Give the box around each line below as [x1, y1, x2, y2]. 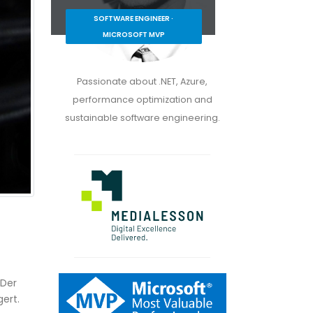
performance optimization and [72, 93, 212, 105]
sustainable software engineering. [64, 111, 220, 124]
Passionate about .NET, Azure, [77, 75, 208, 87]
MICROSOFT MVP [102, 29, 165, 40]
